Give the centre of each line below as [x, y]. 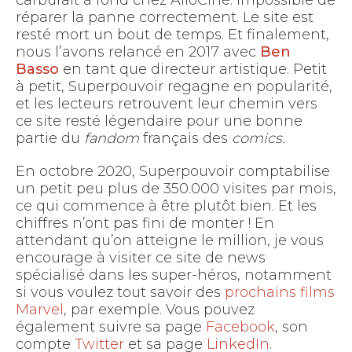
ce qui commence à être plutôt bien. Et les [166, 206]
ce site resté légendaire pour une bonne [159, 121]
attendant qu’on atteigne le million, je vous [170, 240]
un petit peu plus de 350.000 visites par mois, [176, 189]
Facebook [240, 327]
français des [185, 138]
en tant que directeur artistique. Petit [193, 69]
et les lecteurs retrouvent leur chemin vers [167, 104]
